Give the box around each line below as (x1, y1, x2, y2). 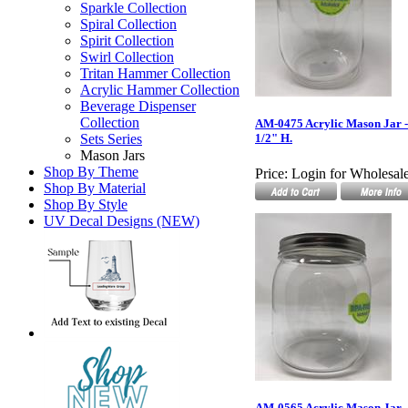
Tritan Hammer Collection (80, 66, 230, 81)
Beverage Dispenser (80, 98, 196, 114)
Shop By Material (44, 180, 146, 196)
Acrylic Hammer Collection (80, 82, 240, 97)
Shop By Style (44, 197, 127, 212)
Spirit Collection (80, 33, 174, 48)
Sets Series (80, 131, 142, 147)
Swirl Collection (80, 49, 174, 65)
